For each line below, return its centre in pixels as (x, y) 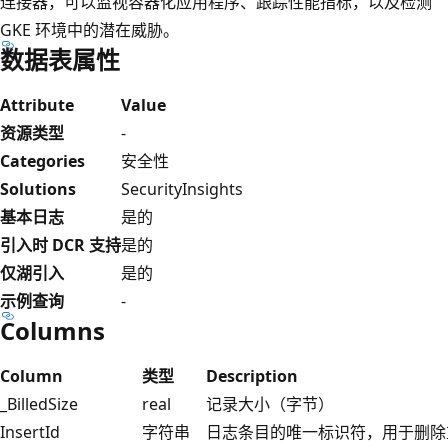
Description (252, 375)
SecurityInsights (182, 188)
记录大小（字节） (270, 403)
